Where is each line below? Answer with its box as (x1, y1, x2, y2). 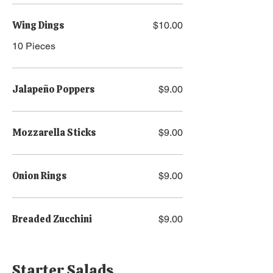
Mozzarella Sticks (12, 126, 96, 139)
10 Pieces (12, 40, 55, 52)
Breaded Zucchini (12, 213, 92, 225)
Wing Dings (12, 19, 64, 32)
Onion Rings (12, 169, 66, 182)
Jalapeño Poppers (12, 83, 94, 96)
